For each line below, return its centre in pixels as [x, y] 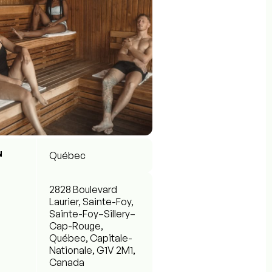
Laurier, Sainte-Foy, [91, 201]
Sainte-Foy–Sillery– [92, 213]
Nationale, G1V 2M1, [92, 250]
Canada [67, 262]
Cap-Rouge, [76, 226]
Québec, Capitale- [91, 238]
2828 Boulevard [83, 189]
